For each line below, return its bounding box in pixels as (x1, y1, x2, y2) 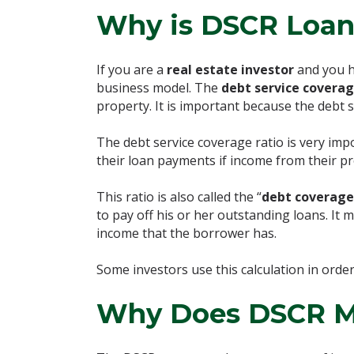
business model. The (96, 79, 221, 96)
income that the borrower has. (96, 224, 277, 242)
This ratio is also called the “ (96, 188, 262, 205)
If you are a (96, 61, 167, 78)
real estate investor (167, 61, 294, 78)
